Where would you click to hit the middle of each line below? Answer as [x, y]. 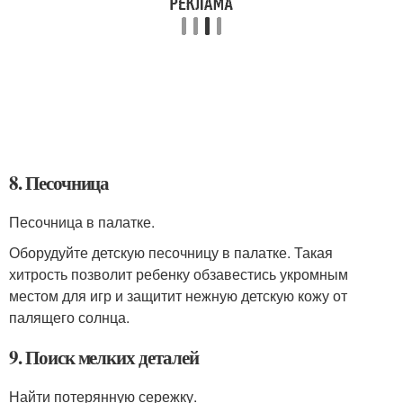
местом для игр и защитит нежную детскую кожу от [178, 295]
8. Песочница [59, 182]
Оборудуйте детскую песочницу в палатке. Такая [171, 252]
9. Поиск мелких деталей [104, 357]
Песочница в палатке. [82, 221]
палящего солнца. [69, 317]
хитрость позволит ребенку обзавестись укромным [179, 273]
